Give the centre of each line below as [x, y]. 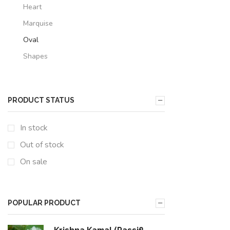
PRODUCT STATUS [41, 100]
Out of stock [42, 145]
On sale [34, 161]
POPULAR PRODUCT [44, 203]
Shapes [35, 56]
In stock [34, 128]
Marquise [38, 23]
